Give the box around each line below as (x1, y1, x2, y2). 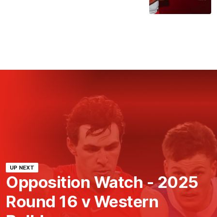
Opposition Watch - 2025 (6, 172, 199, 192)
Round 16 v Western (6, 191, 158, 211)
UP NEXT (10, 164, 34, 171)
